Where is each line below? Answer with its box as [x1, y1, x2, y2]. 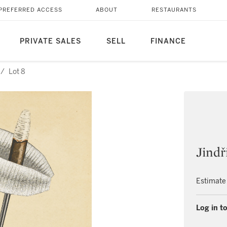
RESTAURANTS [151, 7, 197, 13]
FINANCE [150, 37, 186, 46]
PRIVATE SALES [19, 37, 81, 46]
